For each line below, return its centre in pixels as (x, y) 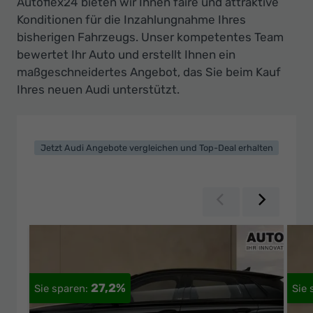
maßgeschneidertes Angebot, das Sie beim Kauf (149, 72)
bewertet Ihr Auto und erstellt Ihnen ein (126, 54)
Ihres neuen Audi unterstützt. (98, 89)
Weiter (282, 201)
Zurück (244, 201)
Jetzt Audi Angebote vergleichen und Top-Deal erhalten (156, 147)
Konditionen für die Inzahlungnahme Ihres (131, 19)
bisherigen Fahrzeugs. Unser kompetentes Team (150, 37)
